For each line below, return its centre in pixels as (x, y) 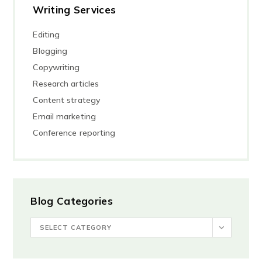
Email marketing (64, 116)
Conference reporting (74, 133)
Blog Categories (72, 201)
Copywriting (56, 67)
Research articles (66, 84)
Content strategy (67, 100)
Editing (46, 35)
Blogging (50, 51)
